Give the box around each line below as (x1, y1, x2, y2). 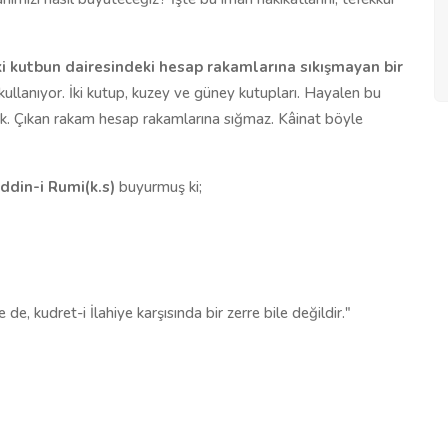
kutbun (10, 56, 61, 77)
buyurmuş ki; (119, 176, 202, 197)
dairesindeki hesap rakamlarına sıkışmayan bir (61, 56, 403, 77)
